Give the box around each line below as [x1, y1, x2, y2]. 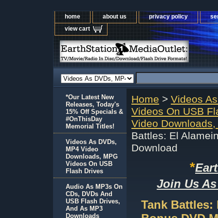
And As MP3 [66, 205, 103, 212]
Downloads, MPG [66, 153, 118, 160]
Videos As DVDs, [66, 138, 117, 145]
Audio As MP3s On [66, 183, 123, 190]
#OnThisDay [66, 115, 102, 123]
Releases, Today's [66, 101, 119, 108]
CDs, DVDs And [66, 190, 112, 198]
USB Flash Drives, [66, 198, 120, 205]
